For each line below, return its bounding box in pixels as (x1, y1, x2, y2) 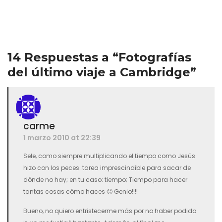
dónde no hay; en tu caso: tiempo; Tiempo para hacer (23, 175, 187, 184)
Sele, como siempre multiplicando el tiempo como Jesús (23, 152, 195, 160)
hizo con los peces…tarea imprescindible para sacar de (23, 164, 191, 172)
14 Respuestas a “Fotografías (7, 50, 191, 64)
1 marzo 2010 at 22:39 (23, 133, 101, 143)
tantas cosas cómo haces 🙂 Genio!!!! (23, 187, 138, 196)
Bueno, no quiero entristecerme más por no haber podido (23, 207, 196, 215)
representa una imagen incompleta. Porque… (22, 2, 158, 10)
